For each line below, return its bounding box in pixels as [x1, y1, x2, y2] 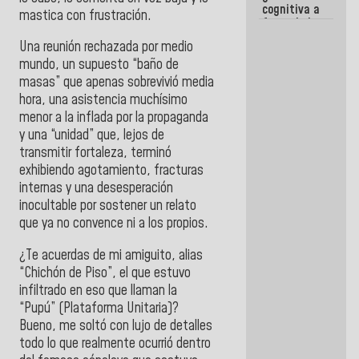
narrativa [262, 28, 311, 46]
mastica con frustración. [19, 6, 151, 26]
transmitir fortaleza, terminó [19, 143, 171, 163]
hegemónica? [262, 42, 329, 60]
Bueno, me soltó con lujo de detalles [19, 317, 212, 337]
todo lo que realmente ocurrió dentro [19, 334, 211, 354]
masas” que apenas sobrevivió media [19, 73, 214, 93]
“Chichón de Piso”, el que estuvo [19, 264, 191, 284]
